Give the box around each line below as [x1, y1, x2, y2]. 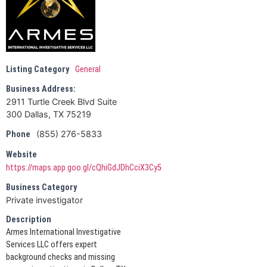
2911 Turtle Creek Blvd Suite [6, 96, 117, 107]
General [75, 64, 101, 74]
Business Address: [6, 83, 76, 94]
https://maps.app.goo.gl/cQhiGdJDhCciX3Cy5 [6, 162, 162, 173]
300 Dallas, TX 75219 [6, 108, 91, 119]
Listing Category [6, 64, 69, 74]
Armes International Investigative [6, 226, 121, 237]
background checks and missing [6, 252, 115, 262]
